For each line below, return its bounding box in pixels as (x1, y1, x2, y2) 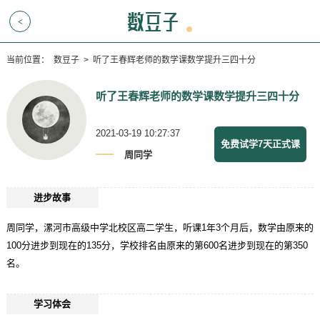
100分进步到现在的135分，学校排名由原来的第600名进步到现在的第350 (6, 240, 308, 251)
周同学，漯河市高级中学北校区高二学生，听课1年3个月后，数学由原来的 (6, 222, 314, 233)
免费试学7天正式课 (221, 139, 301, 149)
